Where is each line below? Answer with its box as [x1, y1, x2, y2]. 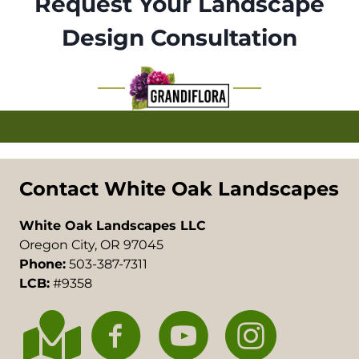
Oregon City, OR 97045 [19, 237, 163, 252]
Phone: [19, 256, 66, 272]
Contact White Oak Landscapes [19, 177, 339, 200]
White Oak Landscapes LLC [19, 218, 206, 233]
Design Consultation [62, 24, 297, 51]
